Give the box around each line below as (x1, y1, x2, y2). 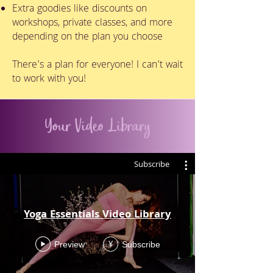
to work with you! (12, 71, 86, 88)
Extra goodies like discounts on (12, 1, 147, 18)
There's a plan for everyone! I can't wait (12, 57, 183, 74)
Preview (54, 239, 85, 249)
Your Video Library (44, 114, 151, 139)
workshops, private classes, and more (12, 15, 172, 32)
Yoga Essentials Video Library (24, 207, 171, 224)
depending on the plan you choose (12, 29, 163, 46)
